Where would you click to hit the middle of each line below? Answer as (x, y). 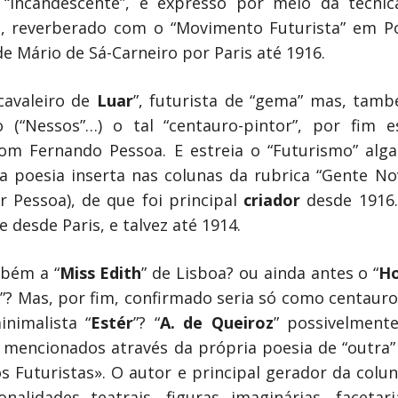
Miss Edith (100, 273)
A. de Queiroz (216, 322)
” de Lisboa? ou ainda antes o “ (260, 273)
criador (275, 200)
